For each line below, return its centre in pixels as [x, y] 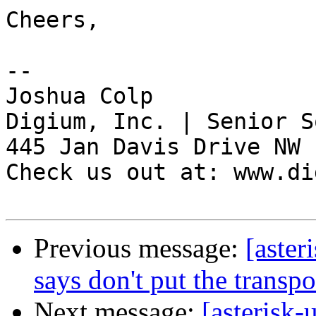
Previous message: [140, 248]
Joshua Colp [79, 96]
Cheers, [53, 20]
